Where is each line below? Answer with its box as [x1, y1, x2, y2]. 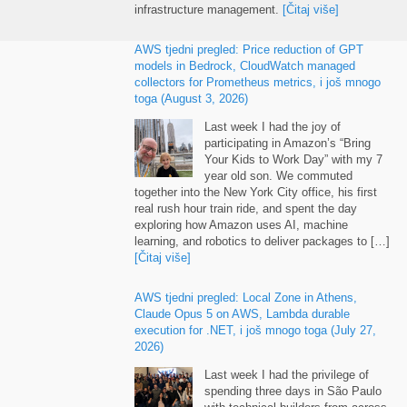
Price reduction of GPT [243, 41, 363, 55]
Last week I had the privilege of [203, 365, 369, 379]
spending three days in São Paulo [203, 382, 382, 395]
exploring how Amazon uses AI [134, 215, 296, 229]
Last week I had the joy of [203, 117, 341, 131]
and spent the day [263, 199, 357, 213]
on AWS [216, 305, 259, 318]
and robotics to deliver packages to [183, 232, 367, 245]
